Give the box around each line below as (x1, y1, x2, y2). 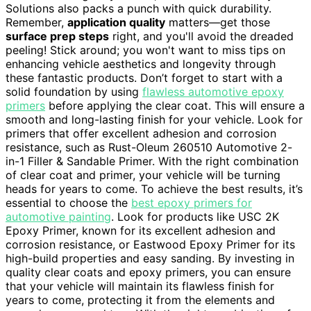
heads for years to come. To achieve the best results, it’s (6, 182, 303, 196)
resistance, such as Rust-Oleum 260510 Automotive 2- (6, 140, 292, 155)
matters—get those (165, 15, 270, 30)
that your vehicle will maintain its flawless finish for (6, 279, 274, 294)
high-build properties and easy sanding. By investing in (6, 251, 294, 266)
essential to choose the (6, 196, 131, 210)
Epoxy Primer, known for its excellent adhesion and (6, 224, 276, 238)
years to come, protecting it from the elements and (6, 293, 275, 308)
